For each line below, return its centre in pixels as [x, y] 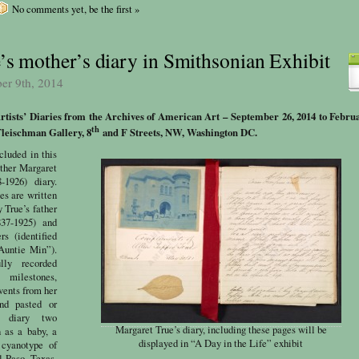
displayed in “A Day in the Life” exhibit [221, 343]
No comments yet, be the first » [75, 9]
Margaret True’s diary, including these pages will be [221, 329]
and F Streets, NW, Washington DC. [178, 132]
